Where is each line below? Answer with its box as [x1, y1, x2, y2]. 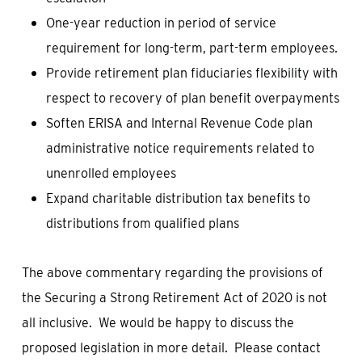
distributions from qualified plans [45, 216, 239, 231]
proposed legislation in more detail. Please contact [21, 340, 321, 356]
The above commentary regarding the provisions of [21, 265, 323, 280]
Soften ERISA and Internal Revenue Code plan [45, 116, 313, 131]
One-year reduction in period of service [45, 15, 276, 31]
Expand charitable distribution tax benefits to [45, 191, 310, 206]
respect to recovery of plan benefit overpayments [45, 90, 339, 106]
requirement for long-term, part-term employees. [45, 40, 338, 56]
